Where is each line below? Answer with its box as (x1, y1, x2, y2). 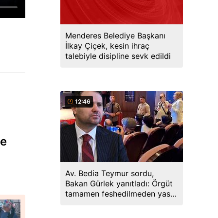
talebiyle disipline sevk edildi (65, 51, 171, 61)
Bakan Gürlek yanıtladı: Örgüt (65, 179, 173, 188)
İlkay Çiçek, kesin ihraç (65, 41, 149, 51)
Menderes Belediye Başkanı (65, 31, 165, 40)
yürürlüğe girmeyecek (65, 199, 145, 209)
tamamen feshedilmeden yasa (65, 189, 175, 199)
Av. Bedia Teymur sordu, (65, 168, 154, 178)
